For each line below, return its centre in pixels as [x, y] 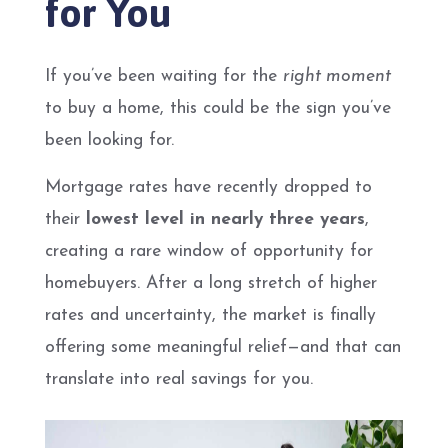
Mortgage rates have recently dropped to [208, 187]
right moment [337, 76]
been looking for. [109, 140]
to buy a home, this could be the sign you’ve [218, 108]
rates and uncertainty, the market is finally [210, 315]
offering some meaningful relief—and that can [223, 347]
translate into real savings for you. [179, 379]
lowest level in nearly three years [225, 219]
